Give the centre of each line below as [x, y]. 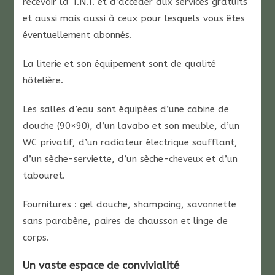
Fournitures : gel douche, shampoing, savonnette [130, 204]
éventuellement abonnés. [78, 35]
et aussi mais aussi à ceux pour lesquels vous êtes [134, 18]
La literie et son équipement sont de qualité [120, 64]
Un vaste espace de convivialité [101, 265]
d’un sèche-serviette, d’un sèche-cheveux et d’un [130, 159]
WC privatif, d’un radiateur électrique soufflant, [130, 142]
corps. [36, 238]
